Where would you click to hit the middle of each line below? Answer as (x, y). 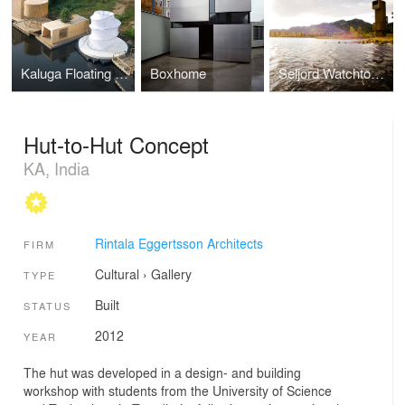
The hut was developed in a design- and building (162, 373)
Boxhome (178, 73)
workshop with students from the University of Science (178, 391)
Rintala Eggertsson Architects (179, 243)
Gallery (171, 273)
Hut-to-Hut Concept (116, 145)
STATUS (47, 306)
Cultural (117, 273)
